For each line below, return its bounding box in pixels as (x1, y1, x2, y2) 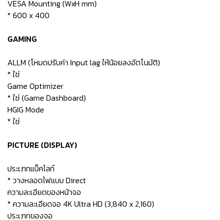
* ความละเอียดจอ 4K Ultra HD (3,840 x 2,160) (7, 198, 154, 210)
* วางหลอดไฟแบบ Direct (7, 174, 86, 186)
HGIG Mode (7, 104, 44, 115)
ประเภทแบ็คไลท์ (7, 163, 55, 174)
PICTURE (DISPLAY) (7, 139, 77, 151)
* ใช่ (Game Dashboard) (7, 92, 86, 104)
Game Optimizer (7, 80, 63, 92)
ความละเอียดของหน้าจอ (7, 186, 81, 198)
